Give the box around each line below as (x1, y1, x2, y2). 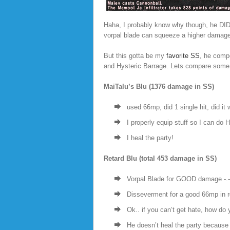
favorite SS (166, 52, 200, 60)
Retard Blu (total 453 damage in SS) (104, 155, 217, 162)
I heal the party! (127, 134, 174, 142)
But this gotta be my (104, 52, 166, 60)
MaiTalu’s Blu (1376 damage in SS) (104, 83, 214, 90)
